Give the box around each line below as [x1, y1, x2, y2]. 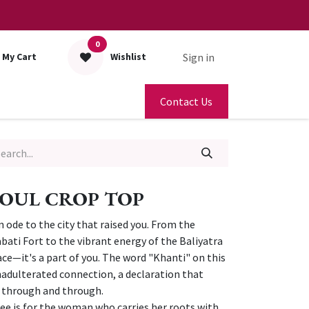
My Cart [2, 50, 37, 63]
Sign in [183, 50, 215, 64]
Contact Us [160, 94, 213, 108]
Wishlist [110, 50, 147, 63]
